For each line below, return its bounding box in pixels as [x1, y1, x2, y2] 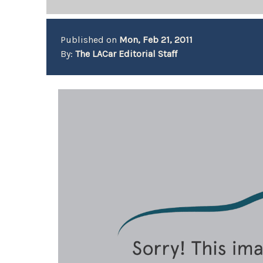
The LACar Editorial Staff [75, 48, 178, 59]
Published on [60, 34, 120, 45]
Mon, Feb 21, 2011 [119, 34, 193, 45]
